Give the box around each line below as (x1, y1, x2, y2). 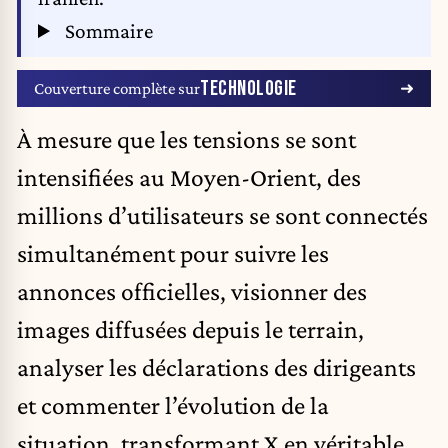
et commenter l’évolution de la (17, 390, 329, 419)
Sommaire (60, 19, 153, 44)
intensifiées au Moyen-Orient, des (17, 162, 361, 191)
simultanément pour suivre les (17, 238, 329, 267)
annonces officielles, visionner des (17, 276, 367, 305)
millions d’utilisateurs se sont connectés (17, 200, 428, 229)
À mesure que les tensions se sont (17, 124, 356, 153)
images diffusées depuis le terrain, (17, 314, 364, 343)
